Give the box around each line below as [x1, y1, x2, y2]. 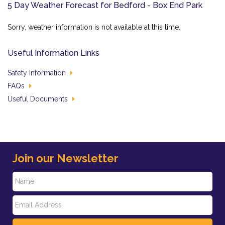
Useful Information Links [8, 48, 99, 58]
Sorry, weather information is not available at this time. [8, 23, 180, 32]
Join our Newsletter [13, 151, 119, 165]
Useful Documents [8, 94, 70, 103]
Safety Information [8, 68, 68, 77]
